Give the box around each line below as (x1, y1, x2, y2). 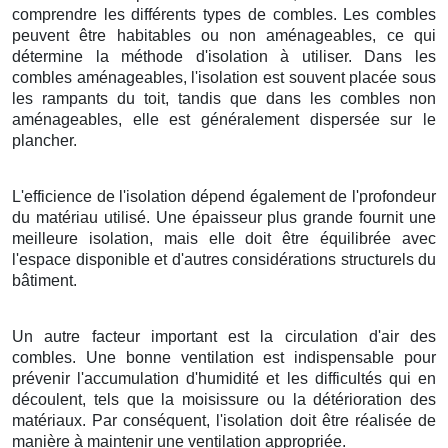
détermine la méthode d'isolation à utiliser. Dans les (12, 47, 436, 65)
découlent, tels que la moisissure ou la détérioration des (12, 390, 436, 408)
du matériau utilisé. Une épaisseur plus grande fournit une (12, 208, 436, 226)
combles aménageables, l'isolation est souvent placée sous (12, 68, 436, 86)
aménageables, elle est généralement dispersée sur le (12, 110, 436, 128)
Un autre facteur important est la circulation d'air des (12, 327, 436, 345)
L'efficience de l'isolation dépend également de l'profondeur (12, 187, 436, 205)
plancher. (12, 131, 77, 149)
